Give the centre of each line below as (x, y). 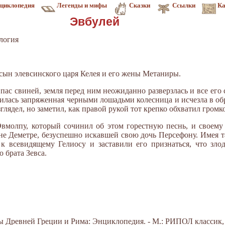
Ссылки (184, 5)
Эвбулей (95, 22)
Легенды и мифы (82, 5)
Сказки (140, 5)
